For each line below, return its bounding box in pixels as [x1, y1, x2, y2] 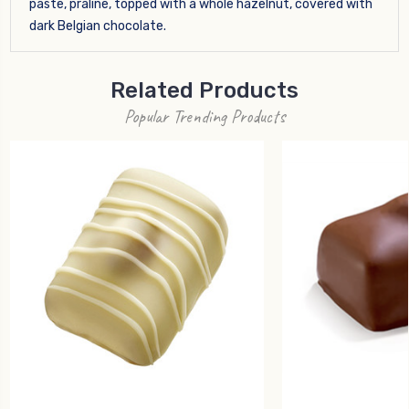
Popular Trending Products [124, 104, 285, 128]
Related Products [110, 77, 299, 103]
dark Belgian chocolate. [29, 17, 166, 34]
